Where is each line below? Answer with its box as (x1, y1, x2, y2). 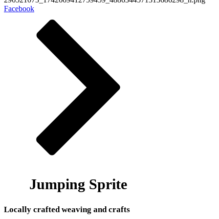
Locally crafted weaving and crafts (4, 205, 130, 215)
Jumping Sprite (29, 176, 127, 193)
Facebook (4, 4, 34, 13)
